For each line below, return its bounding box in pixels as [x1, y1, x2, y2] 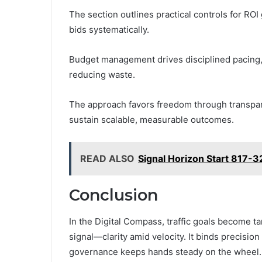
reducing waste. [69, 69, 135, 81]
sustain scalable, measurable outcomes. [69, 114, 234, 126]
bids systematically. [69, 24, 149, 36]
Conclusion [69, 185, 158, 205]
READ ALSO [80, 153, 135, 165]
